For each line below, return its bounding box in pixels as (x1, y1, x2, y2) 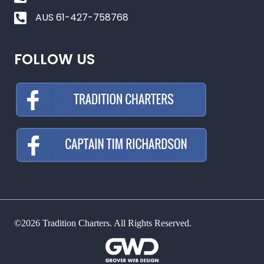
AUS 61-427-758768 (35, 11, 128, 24)
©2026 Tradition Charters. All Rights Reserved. (14, 218, 192, 228)
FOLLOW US (14, 49, 95, 69)
